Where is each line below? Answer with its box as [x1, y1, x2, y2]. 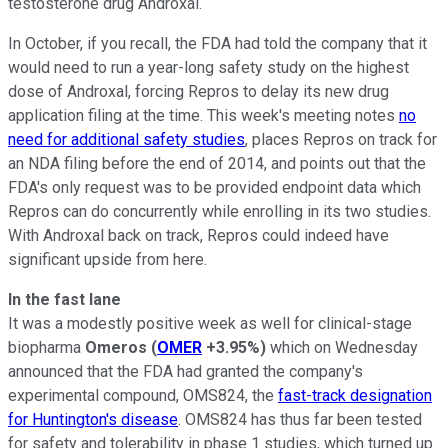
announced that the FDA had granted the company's [8, 361, 363, 381]
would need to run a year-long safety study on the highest [8, 57, 409, 77]
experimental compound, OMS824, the [8, 385, 278, 405]
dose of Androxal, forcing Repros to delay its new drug [8, 81, 389, 101]
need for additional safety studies [8, 129, 245, 149]
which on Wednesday [266, 337, 418, 357]
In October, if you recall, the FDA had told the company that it [8, 33, 427, 53]
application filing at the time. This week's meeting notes [8, 105, 399, 125]
